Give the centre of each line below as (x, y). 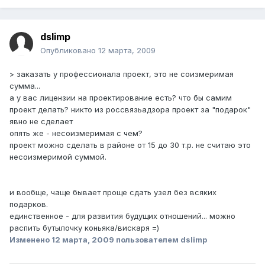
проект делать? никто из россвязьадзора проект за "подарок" (130, 110)
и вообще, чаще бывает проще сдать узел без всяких (113, 193)
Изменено (30, 240)
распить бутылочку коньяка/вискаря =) (84, 228)
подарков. (29, 204)
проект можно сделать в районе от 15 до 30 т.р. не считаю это (130, 145)
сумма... (25, 86)
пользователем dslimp (161, 240)
